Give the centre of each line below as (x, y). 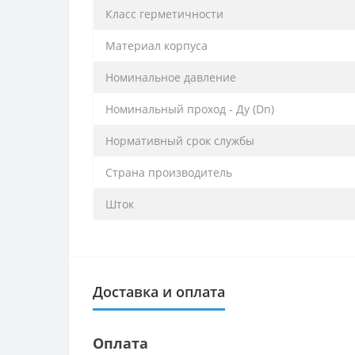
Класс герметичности (164, 13)
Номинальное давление (171, 77)
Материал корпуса (157, 45)
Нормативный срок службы (180, 140)
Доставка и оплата (159, 291)
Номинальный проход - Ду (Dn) (190, 109)
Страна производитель (169, 172)
